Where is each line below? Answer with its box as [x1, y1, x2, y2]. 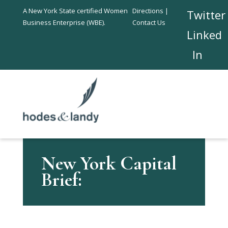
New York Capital [41, 152, 177, 175]
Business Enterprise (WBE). [22, 18, 105, 27]
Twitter [187, 7, 226, 22]
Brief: [41, 168, 82, 191]
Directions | [132, 6, 168, 15]
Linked [187, 27, 222, 42]
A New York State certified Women [22, 6, 128, 15]
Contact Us [132, 18, 165, 27]
